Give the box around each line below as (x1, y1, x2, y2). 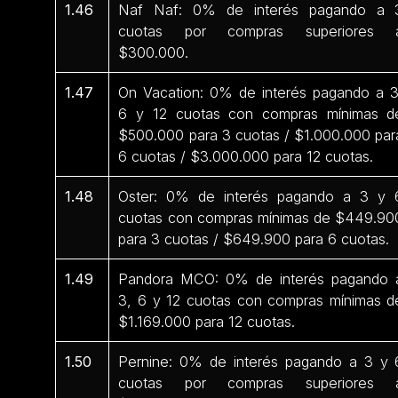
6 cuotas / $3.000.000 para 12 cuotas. (118, 147, 374, 165)
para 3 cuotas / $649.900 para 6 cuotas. (118, 229, 390, 248)
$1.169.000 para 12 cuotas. (118, 312, 296, 330)
